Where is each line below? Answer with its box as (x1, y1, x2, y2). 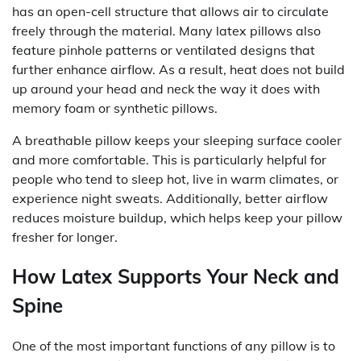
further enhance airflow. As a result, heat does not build (12, 60, 345, 77)
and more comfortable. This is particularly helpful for (12, 151, 326, 168)
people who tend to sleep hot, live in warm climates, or (12, 170, 338, 187)
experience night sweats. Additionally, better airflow (12, 189, 328, 206)
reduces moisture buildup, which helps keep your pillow (12, 209, 342, 226)
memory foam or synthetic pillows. (12, 99, 218, 116)
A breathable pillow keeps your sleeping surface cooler (12, 131, 342, 148)
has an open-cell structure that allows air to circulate (12, 2, 329, 19)
